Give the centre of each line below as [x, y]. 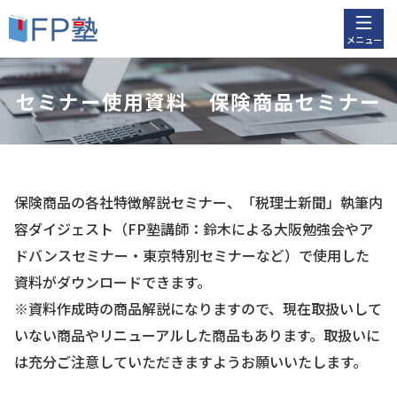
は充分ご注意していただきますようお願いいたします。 [190, 362]
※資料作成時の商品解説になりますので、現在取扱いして [198, 308]
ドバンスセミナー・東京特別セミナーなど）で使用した [191, 255]
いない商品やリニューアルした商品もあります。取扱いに [197, 335]
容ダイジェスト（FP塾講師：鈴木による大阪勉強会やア [193, 229]
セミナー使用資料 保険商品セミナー [198, 101]
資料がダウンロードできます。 [112, 282]
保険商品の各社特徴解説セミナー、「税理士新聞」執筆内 [198, 202]
